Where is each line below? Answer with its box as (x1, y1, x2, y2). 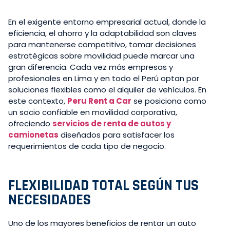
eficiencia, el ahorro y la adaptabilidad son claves (8, 27, 197, 39)
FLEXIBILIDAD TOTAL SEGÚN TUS (8, 176, 199, 195)
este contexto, (8, 95, 67, 106)
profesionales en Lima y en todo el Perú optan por (8, 72, 199, 84)
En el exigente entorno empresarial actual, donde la (8, 16, 206, 27)
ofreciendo (8, 118, 52, 129)
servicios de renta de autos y (52, 118, 171, 129)
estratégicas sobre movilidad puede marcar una (8, 50, 195, 61)
